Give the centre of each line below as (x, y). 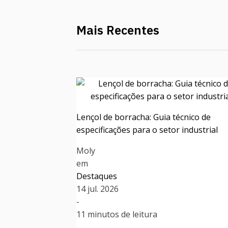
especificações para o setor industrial (147, 130)
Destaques (97, 176)
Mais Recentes (118, 30)
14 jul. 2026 (97, 189)
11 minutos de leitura (117, 215)
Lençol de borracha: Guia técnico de (144, 117)
